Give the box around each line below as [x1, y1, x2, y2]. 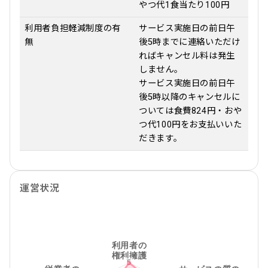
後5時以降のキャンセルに [139, 92, 240, 102]
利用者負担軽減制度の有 [25, 23, 121, 33]
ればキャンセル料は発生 [139, 51, 236, 61]
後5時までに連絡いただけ [139, 37, 240, 47]
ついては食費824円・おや [139, 106, 242, 116]
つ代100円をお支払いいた [139, 120, 242, 130]
